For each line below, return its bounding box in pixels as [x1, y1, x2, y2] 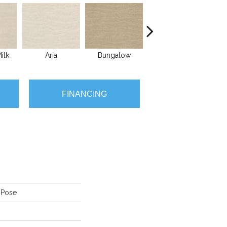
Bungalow [97, 51, 131, 59]
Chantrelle [160, 51, 194, 59]
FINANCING [61, 89, 107, 98]
